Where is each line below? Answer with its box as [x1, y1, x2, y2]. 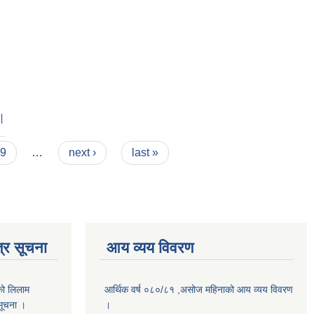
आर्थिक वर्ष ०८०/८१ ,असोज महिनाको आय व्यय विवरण [104, 284, 293, 295]
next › [68, 146, 96, 158]
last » [132, 146, 159, 158]
